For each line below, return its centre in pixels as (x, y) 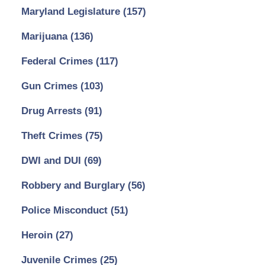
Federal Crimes (58, 61)
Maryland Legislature (72, 11)
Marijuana (46, 36)
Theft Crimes (53, 135)
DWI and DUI (52, 160)
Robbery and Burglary (74, 185)
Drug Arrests (53, 111)
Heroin (38, 235)
